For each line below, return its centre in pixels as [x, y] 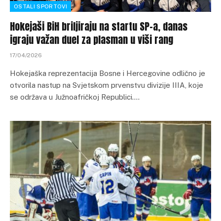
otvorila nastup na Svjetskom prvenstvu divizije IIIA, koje [107, 85]
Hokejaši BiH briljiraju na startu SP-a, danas [99, 26]
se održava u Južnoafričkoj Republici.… [75, 97]
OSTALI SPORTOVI [40, 6]
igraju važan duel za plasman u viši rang [92, 39]
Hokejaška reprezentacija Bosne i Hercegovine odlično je [108, 73]
